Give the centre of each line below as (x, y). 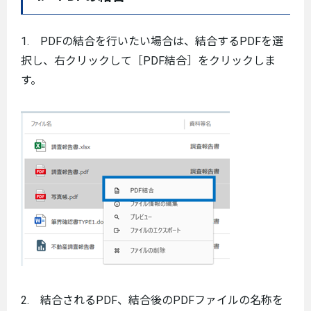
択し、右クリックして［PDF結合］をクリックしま (148, 60)
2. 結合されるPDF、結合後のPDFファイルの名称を (152, 300)
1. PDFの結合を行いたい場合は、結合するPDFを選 (152, 41)
